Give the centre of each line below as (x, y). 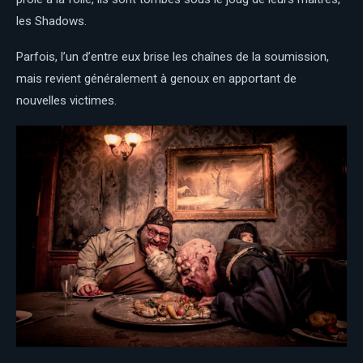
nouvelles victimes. (66, 101)
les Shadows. (51, 21)
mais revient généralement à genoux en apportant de (156, 79)
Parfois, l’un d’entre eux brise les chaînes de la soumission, (173, 57)
